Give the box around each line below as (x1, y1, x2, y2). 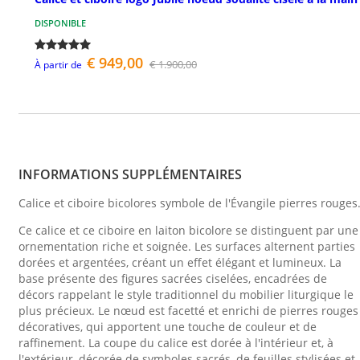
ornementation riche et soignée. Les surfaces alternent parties (18, 238, 355, 254)
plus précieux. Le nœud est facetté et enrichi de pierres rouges (18, 302, 358, 318)
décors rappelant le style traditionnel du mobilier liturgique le (18, 286, 354, 302)
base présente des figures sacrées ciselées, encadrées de (18, 270, 327, 286)
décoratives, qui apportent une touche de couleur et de (18, 318, 317, 334)
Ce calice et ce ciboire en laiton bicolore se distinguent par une (18, 222, 358, 238)
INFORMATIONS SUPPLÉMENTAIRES (18, 166, 242, 184)
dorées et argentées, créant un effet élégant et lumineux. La (18, 254, 342, 270)
